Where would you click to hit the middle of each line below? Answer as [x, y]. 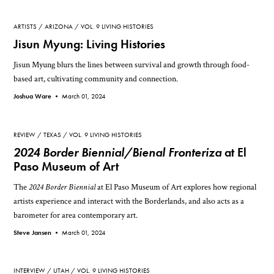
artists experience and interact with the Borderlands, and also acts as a [129, 201]
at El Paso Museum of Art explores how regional [176, 187]
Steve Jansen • [38, 232]
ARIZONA [59, 27]
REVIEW [25, 134]
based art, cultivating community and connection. [96, 79]
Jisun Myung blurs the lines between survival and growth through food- [132, 65]
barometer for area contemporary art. [76, 215]
